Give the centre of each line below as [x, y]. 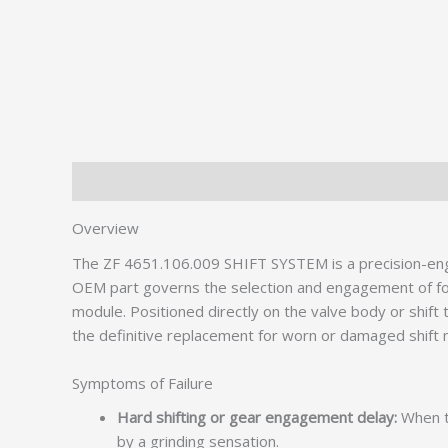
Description [111, 181]
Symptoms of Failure [142, 382]
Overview [105, 228]
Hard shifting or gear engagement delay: [257, 417]
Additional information [244, 181]
